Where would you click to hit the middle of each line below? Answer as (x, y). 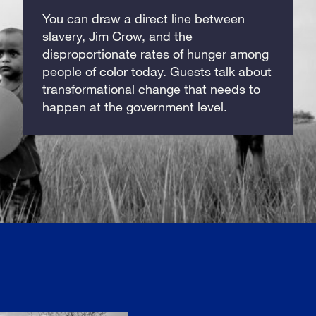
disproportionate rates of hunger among (156, 53)
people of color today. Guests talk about (157, 71)
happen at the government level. (135, 106)
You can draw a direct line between (144, 18)
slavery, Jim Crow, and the (118, 36)
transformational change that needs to (152, 89)
